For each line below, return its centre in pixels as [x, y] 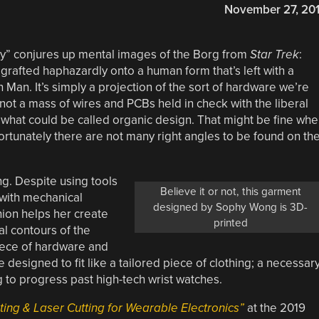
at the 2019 [274, 308]
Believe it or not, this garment [230, 191]
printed [230, 223]
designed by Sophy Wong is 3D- [231, 207]
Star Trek [274, 54]
